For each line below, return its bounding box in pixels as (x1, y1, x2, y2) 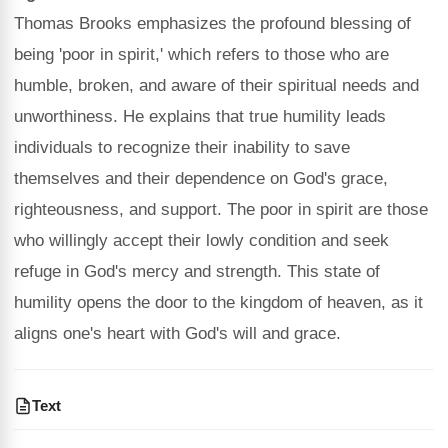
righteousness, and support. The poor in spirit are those (14, 200, 428, 219)
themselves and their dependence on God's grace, (14, 169, 388, 188)
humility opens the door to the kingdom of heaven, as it (14, 293, 423, 312)
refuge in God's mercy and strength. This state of (14, 262, 380, 281)
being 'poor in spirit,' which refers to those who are (14, 45, 389, 64)
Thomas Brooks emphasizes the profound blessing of (14, 14, 411, 33)
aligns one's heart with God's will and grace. (14, 324, 341, 343)
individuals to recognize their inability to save (14, 138, 350, 157)
